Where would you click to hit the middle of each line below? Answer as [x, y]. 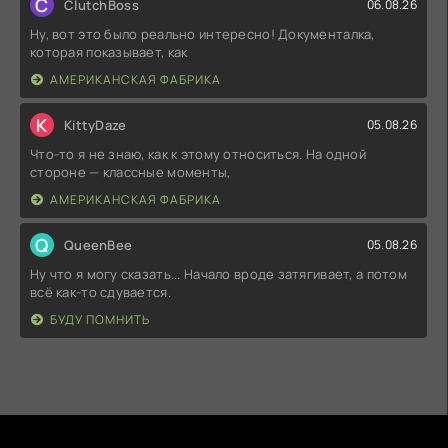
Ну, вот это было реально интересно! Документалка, [202, 33]
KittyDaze [95, 124]
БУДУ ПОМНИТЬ [100, 319]
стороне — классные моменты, [130, 171]
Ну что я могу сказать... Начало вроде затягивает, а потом [218, 273]
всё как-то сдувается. [100, 291]
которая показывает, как [109, 51]
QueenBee [98, 244]
